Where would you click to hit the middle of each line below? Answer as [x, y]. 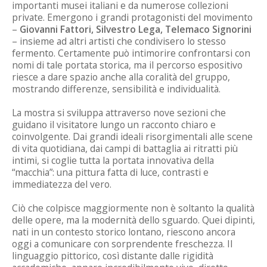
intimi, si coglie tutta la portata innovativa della [113, 161]
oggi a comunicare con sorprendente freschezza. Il [122, 244]
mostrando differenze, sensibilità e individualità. [116, 89]
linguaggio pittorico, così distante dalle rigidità [113, 256]
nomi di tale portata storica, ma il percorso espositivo [127, 65]
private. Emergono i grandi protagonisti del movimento [132, 18]
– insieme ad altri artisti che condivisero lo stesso [119, 41]
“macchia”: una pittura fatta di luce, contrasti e [110, 173]
